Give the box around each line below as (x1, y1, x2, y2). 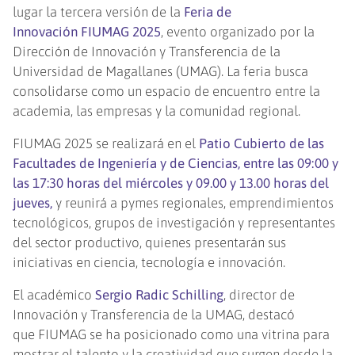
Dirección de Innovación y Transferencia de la (13, 44, 281, 60)
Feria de (184, 4, 232, 21)
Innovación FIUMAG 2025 (13, 24, 162, 40)
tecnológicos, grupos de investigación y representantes (13, 215, 336, 231)
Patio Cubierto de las (199, 136, 325, 152)
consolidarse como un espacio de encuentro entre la (13, 83, 321, 100)
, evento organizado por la (161, 24, 315, 40)
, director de (223, 287, 296, 303)
